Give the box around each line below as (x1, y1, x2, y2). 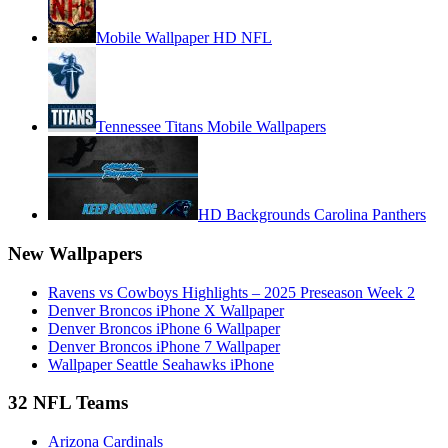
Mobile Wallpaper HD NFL (96, 29, 272, 47)
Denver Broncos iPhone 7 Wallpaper (48, 337, 280, 355)
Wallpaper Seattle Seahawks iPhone (48, 355, 274, 373)
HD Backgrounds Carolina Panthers (198, 206, 426, 224)
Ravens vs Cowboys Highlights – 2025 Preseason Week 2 (48, 283, 415, 301)
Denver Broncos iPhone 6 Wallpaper (48, 319, 280, 337)
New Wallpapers (8, 243, 142, 265)
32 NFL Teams (8, 392, 128, 414)
